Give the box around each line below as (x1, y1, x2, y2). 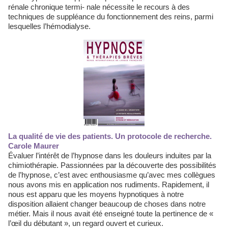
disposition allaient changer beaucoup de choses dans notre (8, 199, 206, 208)
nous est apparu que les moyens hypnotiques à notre (8, 190, 184, 198)
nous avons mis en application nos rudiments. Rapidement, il (8, 180, 209, 189)
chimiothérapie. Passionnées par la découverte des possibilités (8, 161, 216, 169)
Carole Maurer (8, 141, 59, 150)
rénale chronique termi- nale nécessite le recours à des (8, 3, 190, 11)
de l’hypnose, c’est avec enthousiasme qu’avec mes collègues (8, 170, 215, 179)
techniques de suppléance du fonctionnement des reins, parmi (8, 12, 213, 21)
